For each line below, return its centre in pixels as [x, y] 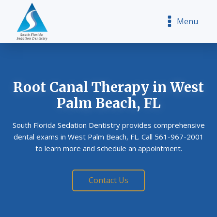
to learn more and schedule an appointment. [108, 148]
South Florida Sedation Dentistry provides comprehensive [108, 125]
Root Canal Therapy [81, 87]
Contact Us [108, 180]
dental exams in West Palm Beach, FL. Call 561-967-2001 [108, 137]
